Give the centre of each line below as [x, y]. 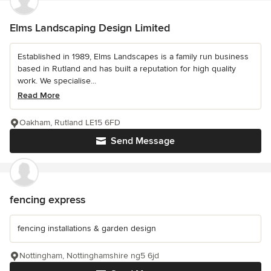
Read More [39, 95]
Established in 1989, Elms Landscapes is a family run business [133, 56]
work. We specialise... [57, 80]
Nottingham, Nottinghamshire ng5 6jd [89, 255]
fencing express [47, 199]
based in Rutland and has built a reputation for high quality [127, 68]
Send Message [143, 141]
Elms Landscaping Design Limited [90, 28]
